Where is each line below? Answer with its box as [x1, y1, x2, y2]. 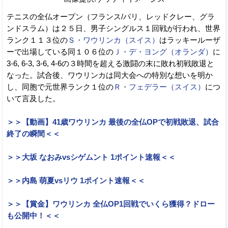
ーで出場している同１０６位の [7, 48, 113, 56]
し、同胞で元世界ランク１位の [7, 83, 113, 92]
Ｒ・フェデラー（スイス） [113, 83, 205, 92]
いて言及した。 [7, 95, 60, 103]
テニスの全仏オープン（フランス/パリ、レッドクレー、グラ [7, 13, 215, 21]
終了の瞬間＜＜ [7, 130, 60, 138]
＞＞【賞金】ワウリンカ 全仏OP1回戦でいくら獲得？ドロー [7, 200, 215, 209]
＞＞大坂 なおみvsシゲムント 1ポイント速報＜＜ [7, 153, 176, 162]
